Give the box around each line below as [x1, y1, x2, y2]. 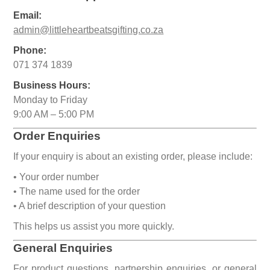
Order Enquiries [13, 130, 101, 142]
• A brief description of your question [13, 201, 166, 211]
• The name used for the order [13, 186, 140, 196]
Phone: [13, 45, 47, 55]
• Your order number [13, 172, 99, 182]
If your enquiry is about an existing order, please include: [13, 151, 253, 162]
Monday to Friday [13, 95, 88, 105]
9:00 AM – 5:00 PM [13, 109, 95, 119]
